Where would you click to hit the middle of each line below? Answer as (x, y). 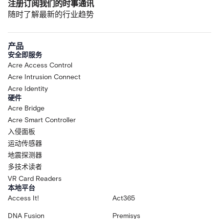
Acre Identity (28, 89)
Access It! (23, 198)
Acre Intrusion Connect (44, 77)
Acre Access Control (40, 66)
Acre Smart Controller (42, 120)
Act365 (124, 198)
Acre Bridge (26, 109)
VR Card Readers (35, 179)
